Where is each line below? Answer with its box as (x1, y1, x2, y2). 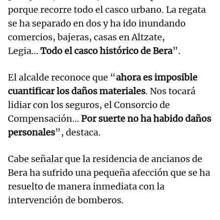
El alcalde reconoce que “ (8, 71, 116, 83)
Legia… (8, 45, 40, 56)
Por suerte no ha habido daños (81, 112, 211, 124)
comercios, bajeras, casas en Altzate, (8, 31, 165, 43)
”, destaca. (55, 126, 101, 138)
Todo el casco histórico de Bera (40, 45, 172, 56)
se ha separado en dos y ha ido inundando (8, 17, 186, 29)
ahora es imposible (116, 71, 197, 83)
